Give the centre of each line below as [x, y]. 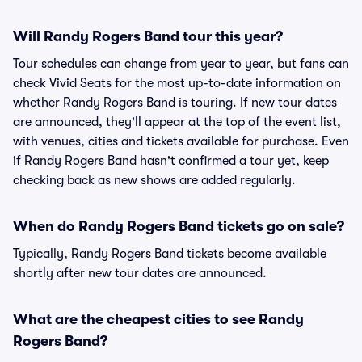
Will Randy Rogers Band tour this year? [148, 36]
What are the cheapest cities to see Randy [158, 319]
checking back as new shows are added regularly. [154, 180]
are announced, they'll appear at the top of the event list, [177, 122]
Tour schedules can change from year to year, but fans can [181, 64]
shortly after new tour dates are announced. [140, 273]
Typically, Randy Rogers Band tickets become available [170, 254]
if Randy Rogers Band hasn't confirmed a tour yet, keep [171, 161]
